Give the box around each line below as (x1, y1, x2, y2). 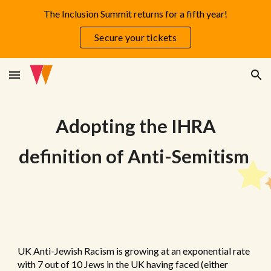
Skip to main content (10, 17, 96, 28)
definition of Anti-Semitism (18, 145, 253, 168)
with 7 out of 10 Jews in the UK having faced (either (18, 258, 229, 270)
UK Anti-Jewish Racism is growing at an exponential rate (18, 245, 250, 256)
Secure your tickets (94, 31, 177, 43)
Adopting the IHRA (55, 115, 216, 137)
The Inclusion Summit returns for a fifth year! (44, 7, 227, 19)
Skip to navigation (186, 17, 261, 28)
